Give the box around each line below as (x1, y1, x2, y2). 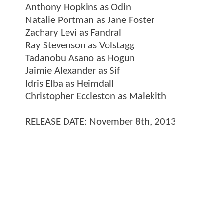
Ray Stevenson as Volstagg (25, 40, 134, 51)
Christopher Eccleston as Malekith (25, 91, 166, 102)
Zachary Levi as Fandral (25, 27, 121, 38)
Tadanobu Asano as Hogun (25, 53, 135, 64)
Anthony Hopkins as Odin (25, 2, 131, 13)
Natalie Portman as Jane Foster (25, 15, 154, 25)
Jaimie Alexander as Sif (25, 66, 120, 76)
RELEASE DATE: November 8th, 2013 (25, 116, 176, 127)
